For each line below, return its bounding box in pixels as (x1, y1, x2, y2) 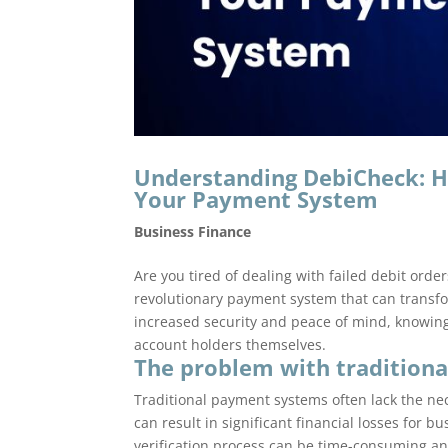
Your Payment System (134, 183, 379, 214)
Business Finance (134, 221, 252, 241)
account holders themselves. (134, 334, 327, 354)
